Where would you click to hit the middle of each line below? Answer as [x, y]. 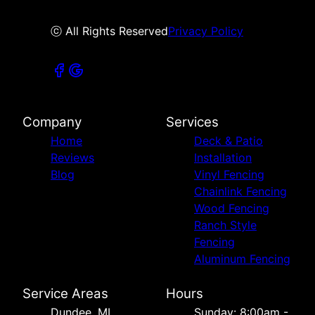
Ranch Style [225, 225]
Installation [223, 158]
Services [192, 122]
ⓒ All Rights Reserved [109, 31]
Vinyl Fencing [229, 175]
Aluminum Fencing [242, 259]
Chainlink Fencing [240, 192]
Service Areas [65, 294]
